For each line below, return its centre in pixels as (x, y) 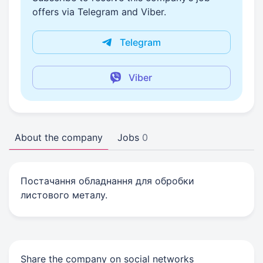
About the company (59, 137)
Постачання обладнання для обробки (107, 181)
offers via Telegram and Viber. (99, 12)
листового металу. (64, 195)
